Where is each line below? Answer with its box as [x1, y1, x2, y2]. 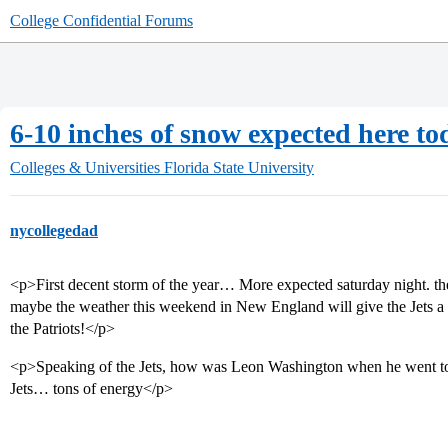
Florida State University [164, 159, 314, 176]
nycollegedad [10, 222, 98, 239]
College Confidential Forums [10, 12, 193, 29]
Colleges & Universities [10, 159, 160, 176]
